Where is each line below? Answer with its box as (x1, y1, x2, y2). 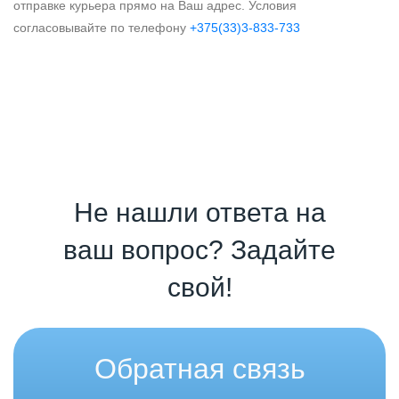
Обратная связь (94, 352, 305, 385)
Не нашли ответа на (73, 197, 326, 227)
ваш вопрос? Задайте (63, 234, 336, 265)
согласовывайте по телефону (13, 20, 190, 35)
